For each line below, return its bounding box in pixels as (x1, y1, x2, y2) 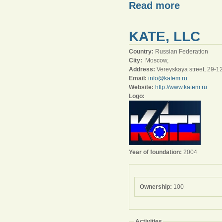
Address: (129, 66, 157, 73)
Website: (129, 84, 155, 91)
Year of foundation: (129, 149, 183, 156)
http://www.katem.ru (155, 84, 207, 91)
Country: (129, 48, 155, 55)
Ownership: (140, 183, 173, 190)
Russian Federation (155, 48, 208, 55)
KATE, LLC (129, 29, 200, 44)
